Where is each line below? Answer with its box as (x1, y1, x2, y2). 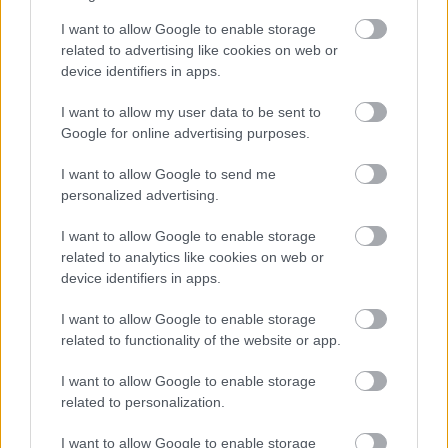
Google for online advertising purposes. (61, 125, 310, 141)
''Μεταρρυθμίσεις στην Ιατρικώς (12, 322, 296, 343)
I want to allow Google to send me (61, 166, 276, 182)
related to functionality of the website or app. (61, 332, 341, 348)
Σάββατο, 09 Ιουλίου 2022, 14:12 (12, 270, 200, 285)
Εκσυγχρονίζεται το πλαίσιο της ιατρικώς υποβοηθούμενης (12, 380, 421, 397)
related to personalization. (61, 394, 225, 410)
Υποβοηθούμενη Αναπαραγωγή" (12, 346, 294, 367)
